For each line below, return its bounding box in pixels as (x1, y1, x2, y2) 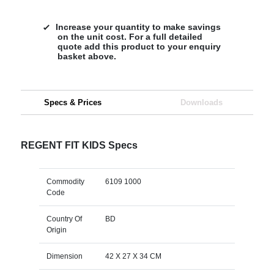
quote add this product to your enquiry (57, 41, 221, 51)
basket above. (57, 51, 116, 61)
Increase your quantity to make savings (55, 21, 221, 32)
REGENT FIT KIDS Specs (20, 139, 138, 150)
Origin (46, 225, 67, 234)
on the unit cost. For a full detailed (57, 31, 202, 42)
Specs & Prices (43, 97, 102, 107)
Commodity (46, 177, 84, 186)
